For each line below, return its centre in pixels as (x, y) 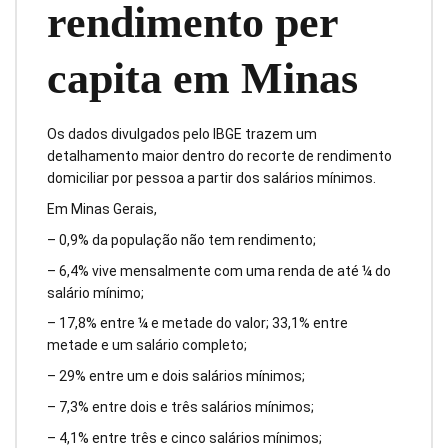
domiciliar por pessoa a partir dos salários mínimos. (211, 178)
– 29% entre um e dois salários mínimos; (176, 376)
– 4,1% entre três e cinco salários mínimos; (184, 437)
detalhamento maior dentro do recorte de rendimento (219, 156)
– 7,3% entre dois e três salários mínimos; (180, 406)
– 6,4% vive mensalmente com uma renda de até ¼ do (219, 270)
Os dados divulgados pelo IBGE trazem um (182, 134)
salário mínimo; (95, 292)
